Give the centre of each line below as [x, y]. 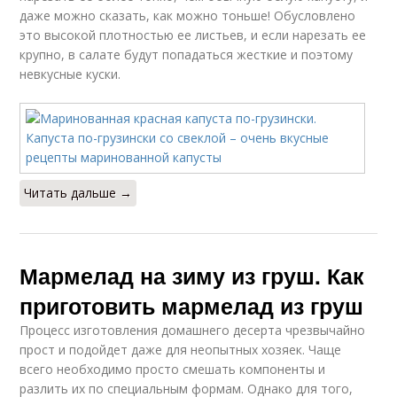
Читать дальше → [78, 193]
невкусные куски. [70, 74]
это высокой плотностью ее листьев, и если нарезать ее [193, 35]
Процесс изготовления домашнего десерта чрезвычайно [193, 330]
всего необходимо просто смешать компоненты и [173, 369]
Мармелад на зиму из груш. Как [192, 276]
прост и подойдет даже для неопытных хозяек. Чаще [181, 350]
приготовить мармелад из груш [192, 306]
